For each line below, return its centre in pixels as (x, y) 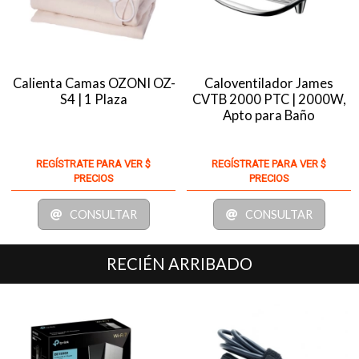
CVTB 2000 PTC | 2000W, (269, 99)
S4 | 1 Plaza (94, 99)
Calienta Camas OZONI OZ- (94, 83)
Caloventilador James (269, 83)
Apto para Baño (269, 115)
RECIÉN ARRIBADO (179, 263)
